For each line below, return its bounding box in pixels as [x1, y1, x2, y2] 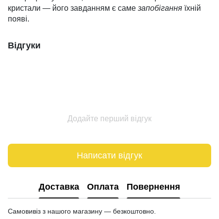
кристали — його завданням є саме [8, 4, 138, 12]
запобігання [138, 4, 182, 12]
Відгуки [8, 41, 41, 50]
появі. [8, 15, 29, 23]
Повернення [127, 181, 180, 192]
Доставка [39, 181, 79, 192]
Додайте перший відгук [67, 114, 152, 123]
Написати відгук [77, 150, 142, 160]
